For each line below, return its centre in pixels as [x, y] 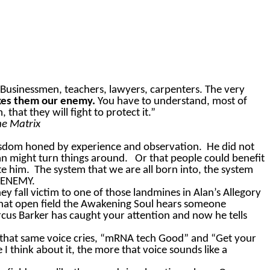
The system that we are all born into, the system [144, 171]
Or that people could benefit [200, 159]
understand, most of [199, 102]
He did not [231, 148]
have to [134, 102]
